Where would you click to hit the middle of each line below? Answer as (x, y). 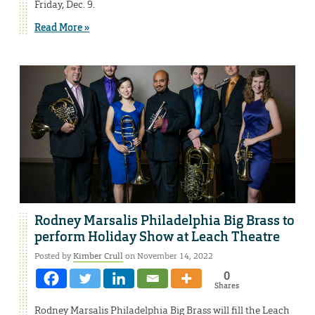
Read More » (62, 28)
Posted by (54, 256)
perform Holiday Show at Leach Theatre (157, 237)
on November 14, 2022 (168, 256)
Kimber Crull (98, 256)
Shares (226, 285)
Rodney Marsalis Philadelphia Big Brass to (165, 220)
